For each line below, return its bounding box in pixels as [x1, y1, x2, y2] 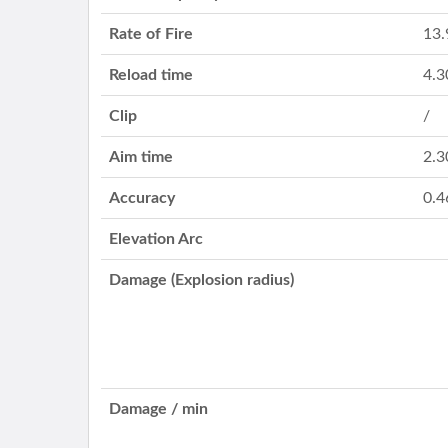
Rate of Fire [109, 26, 194, 42]
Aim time [109, 149, 174, 165]
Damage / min [109, 401, 209, 417]
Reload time [109, 67, 194, 83]
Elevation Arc [109, 231, 204, 247]
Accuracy [109, 190, 176, 206]
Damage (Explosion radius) [109, 272, 295, 288]
